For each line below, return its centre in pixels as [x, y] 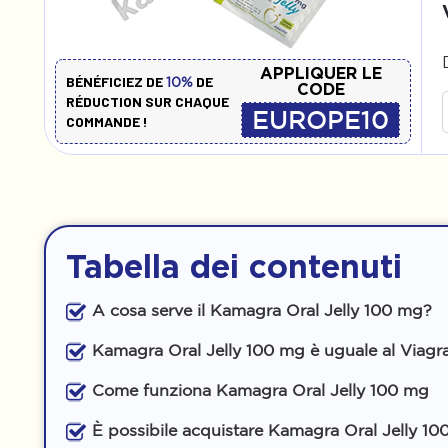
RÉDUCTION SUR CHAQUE [147, 101]
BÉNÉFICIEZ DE [116, 81]
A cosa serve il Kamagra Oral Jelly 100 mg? [262, 310]
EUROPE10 [321, 120]
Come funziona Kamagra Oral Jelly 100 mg [260, 390]
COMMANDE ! [107, 121]
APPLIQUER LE [320, 73]
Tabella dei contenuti [234, 266]
